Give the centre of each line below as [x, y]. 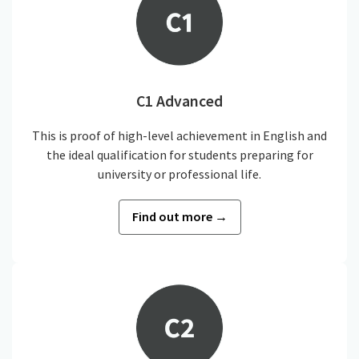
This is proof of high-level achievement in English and [179, 136]
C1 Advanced [179, 101]
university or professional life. [179, 174]
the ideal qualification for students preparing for [179, 155]
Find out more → [179, 216]
